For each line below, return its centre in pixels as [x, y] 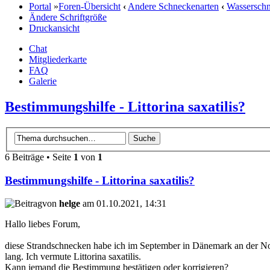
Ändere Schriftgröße [68, 17]
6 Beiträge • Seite [39, 157]
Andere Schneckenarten [173, 7]
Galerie [43, 81]
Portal [40, 7]
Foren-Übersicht [89, 7]
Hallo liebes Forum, [42, 224]
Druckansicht [54, 28]
